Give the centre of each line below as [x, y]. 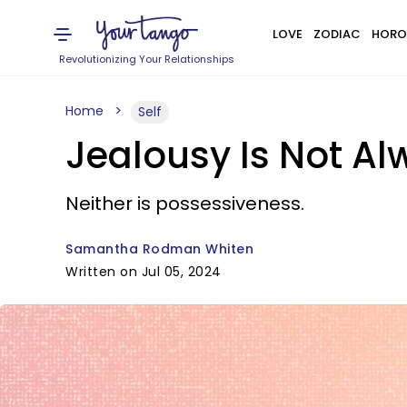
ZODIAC [337, 34]
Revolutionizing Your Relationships [147, 59]
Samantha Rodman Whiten [159, 249]
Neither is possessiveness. [185, 203]
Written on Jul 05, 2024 [144, 272]
